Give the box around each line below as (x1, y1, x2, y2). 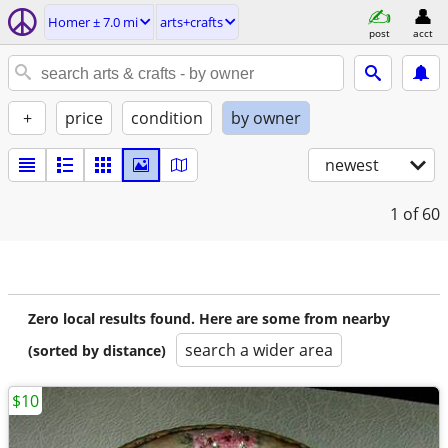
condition (131, 107, 203, 129)
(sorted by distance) (28, 341, 166, 360)
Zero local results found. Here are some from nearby (28, 309, 390, 328)
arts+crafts (160, 13, 223, 31)
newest (325, 154, 379, 176)
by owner (231, 107, 301, 129)
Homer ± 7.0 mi (48, 13, 138, 31)
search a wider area (185, 339, 333, 361)
